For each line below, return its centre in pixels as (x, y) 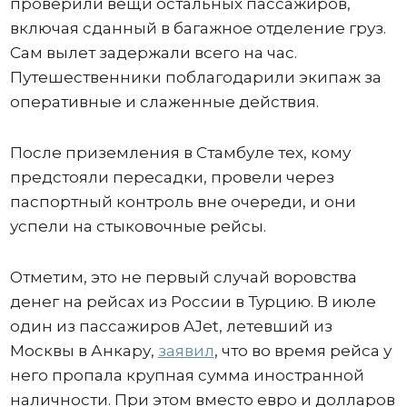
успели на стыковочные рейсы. (138, 227)
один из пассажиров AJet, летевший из (171, 327)
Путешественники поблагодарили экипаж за (195, 78)
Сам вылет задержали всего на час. (153, 53)
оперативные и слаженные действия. (164, 102)
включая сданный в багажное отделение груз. (198, 29)
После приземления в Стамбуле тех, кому (180, 153)
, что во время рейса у (303, 351)
